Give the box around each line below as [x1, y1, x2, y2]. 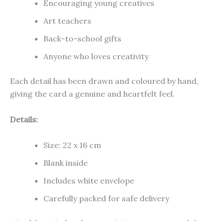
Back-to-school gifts [43, 34, 121, 44]
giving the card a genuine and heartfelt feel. [10, 89, 175, 99]
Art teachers [43, 16, 91, 26]
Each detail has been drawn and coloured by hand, [10, 76, 198, 86]
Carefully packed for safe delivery [43, 193, 169, 203]
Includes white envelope [43, 175, 134, 185]
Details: [10, 114, 38, 124]
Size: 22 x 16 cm [43, 140, 101, 150]
